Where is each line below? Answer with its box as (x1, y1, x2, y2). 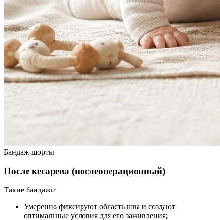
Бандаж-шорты (4, 147, 54, 156)
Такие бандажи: (4, 186, 57, 194)
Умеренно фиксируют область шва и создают (24, 202, 175, 211)
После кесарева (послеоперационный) (4, 165, 165, 176)
